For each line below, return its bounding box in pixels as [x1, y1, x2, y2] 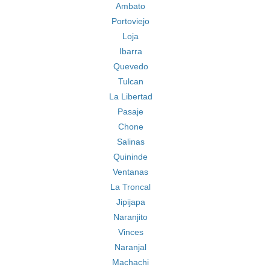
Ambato [116, 1, 145, 11]
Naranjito [113, 212, 148, 222]
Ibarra [119, 46, 142, 56]
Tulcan [118, 77, 143, 86]
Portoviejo [111, 16, 149, 26]
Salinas [116, 137, 145, 146]
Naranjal [115, 242, 146, 252]
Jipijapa [116, 197, 145, 207]
